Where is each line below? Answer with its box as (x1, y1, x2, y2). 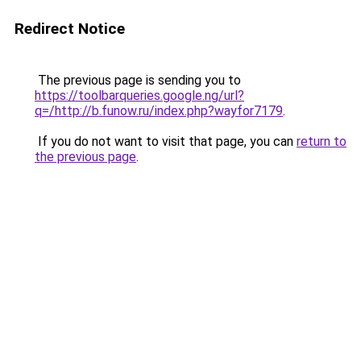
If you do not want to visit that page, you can (35, 134, 297, 149)
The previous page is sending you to (35, 73, 241, 88)
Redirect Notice (15, 19, 125, 38)
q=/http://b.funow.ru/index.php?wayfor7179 (35, 103, 283, 118)
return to (297, 134, 346, 149)
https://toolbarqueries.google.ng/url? (35, 88, 244, 103)
